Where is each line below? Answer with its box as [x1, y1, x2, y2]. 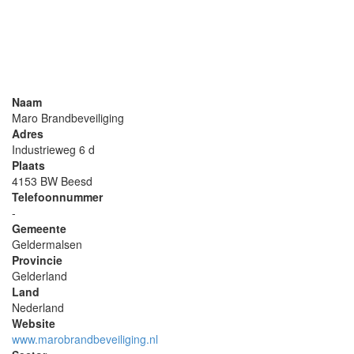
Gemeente [12, 220, 66, 236]
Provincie [12, 252, 62, 268]
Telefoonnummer [12, 189, 103, 205]
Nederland [12, 299, 64, 315]
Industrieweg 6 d [12, 141, 95, 157]
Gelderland [12, 268, 67, 284]
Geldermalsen [12, 236, 82, 252]
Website [12, 315, 55, 331]
